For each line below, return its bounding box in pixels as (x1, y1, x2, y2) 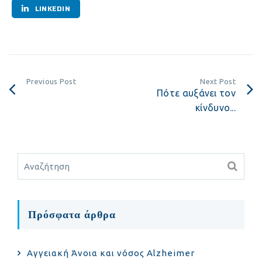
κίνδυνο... (195, 102, 236, 113)
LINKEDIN (33, 2, 71, 14)
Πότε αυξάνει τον (157, 87, 236, 98)
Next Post (200, 77, 236, 85)
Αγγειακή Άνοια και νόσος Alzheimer (27, 247, 195, 258)
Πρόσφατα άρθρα (28, 206, 116, 223)
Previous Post (26, 77, 76, 85)
